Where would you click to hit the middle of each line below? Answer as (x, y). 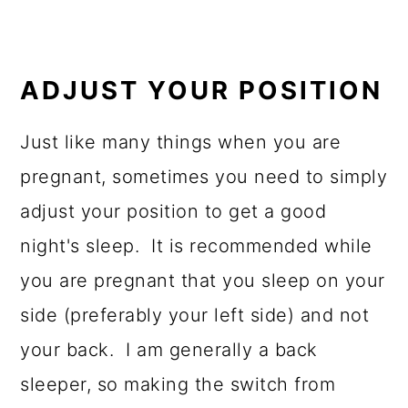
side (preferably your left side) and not (195, 315)
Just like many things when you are (181, 142)
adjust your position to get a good (173, 211)
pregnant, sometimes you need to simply (204, 176)
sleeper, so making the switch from (178, 384)
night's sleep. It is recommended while (196, 245)
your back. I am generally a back (169, 349)
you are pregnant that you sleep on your (203, 280)
